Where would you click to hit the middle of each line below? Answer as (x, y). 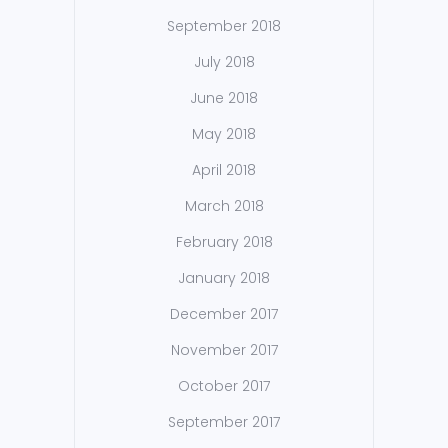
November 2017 (224, 350)
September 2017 (224, 422)
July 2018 (224, 62)
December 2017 (224, 314)
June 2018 (224, 98)
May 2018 (224, 134)
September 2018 (224, 26)
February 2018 (224, 242)
